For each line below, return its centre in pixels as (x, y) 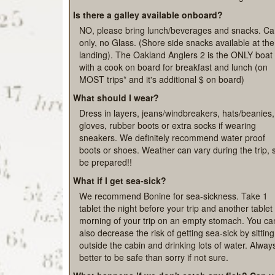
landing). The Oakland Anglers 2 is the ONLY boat (176, 94)
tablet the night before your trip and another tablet (176, 248)
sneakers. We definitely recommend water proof (172, 177)
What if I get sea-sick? (120, 220)
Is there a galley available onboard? (148, 54)
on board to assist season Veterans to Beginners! (175, 36)
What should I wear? (116, 137)
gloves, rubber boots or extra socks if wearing (168, 165)
